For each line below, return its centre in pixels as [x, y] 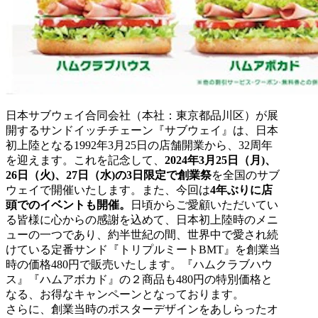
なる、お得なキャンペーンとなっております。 [125, 294]
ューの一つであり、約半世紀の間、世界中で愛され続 [142, 234]
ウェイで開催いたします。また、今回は [108, 190]
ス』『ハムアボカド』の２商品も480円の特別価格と [139, 279]
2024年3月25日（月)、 [220, 160]
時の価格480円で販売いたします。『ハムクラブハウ [139, 264]
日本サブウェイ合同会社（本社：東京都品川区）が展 [142, 115]
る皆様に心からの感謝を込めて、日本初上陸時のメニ [142, 219]
